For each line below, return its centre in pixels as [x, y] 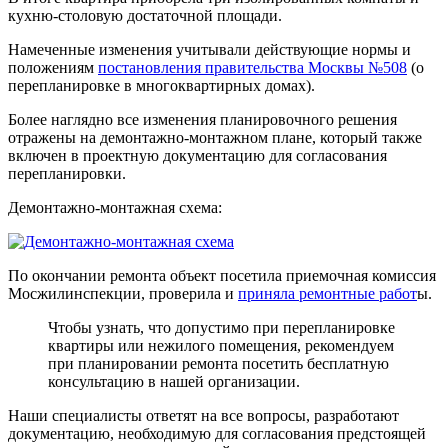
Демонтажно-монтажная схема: [115, 207]
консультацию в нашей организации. [174, 381]
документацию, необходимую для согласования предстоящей [217, 433]
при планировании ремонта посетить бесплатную [218, 363]
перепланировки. [67, 173]
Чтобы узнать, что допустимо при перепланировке [221, 327]
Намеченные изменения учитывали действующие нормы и [209, 49]
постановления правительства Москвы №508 [252, 67]
